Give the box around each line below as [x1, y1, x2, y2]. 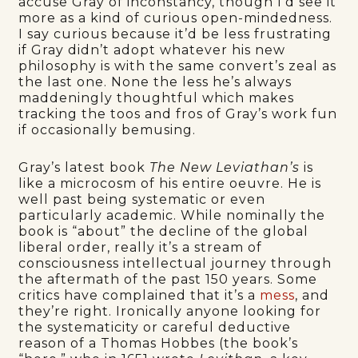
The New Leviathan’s [149, 159, 304, 175]
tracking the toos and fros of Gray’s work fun [18, 105, 338, 121]
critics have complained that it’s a [18, 287, 261, 303]
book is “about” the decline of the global [18, 223, 309, 239]
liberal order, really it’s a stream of [18, 239, 263, 255]
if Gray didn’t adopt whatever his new [18, 42, 286, 58]
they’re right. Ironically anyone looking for [18, 303, 322, 319]
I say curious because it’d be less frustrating [18, 26, 332, 42]
